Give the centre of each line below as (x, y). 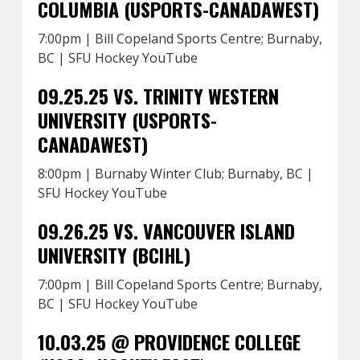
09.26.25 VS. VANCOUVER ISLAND (166, 231)
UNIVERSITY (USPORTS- (127, 120)
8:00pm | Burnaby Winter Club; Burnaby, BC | (175, 174)
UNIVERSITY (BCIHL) (114, 255)
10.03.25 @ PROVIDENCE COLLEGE (169, 342)
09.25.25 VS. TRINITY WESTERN (158, 96)
